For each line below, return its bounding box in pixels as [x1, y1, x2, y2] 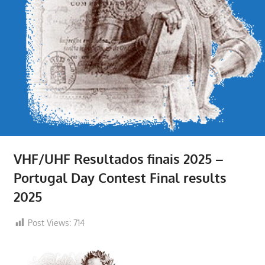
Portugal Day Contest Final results [13, 169, 227, 186]
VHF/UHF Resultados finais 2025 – [13, 150, 224, 167]
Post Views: [27, 217, 71, 228]
